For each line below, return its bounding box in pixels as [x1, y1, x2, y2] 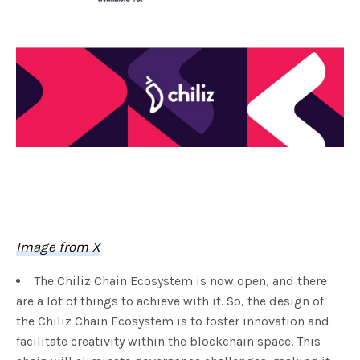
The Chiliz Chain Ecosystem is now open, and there [34, 273, 327, 289]
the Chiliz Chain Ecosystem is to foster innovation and [16, 313, 329, 329]
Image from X [16, 239, 101, 256]
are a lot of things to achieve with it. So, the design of [16, 293, 324, 309]
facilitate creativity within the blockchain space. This [16, 333, 321, 350]
